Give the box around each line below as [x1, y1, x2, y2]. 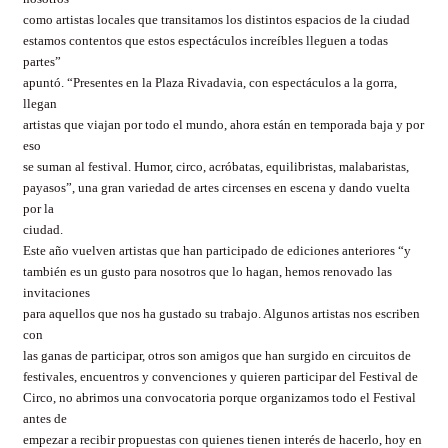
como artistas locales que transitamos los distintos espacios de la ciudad [23, 12, 410, 28]
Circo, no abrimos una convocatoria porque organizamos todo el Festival [23, 390, 416, 406]
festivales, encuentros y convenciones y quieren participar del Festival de [23, 369, 418, 385]
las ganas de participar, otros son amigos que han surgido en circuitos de [23, 348, 411, 364]
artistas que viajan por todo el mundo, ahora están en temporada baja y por [23, 117, 424, 133]
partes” [23, 54, 61, 70]
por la [23, 201, 54, 217]
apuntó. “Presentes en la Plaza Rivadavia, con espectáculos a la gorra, [23, 75, 397, 91]
